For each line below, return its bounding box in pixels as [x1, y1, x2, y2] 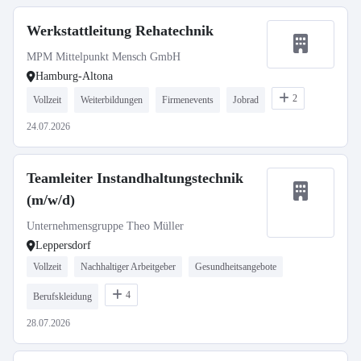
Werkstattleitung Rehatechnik [27, 23, 214, 39]
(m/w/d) [27, 192, 75, 208]
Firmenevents [162, 94, 214, 106]
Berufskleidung [33, 291, 92, 302]
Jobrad [233, 94, 259, 106]
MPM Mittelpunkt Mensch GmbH [27, 51, 180, 63]
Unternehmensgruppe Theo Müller [27, 220, 184, 232]
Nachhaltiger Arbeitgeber [81, 261, 176, 272]
